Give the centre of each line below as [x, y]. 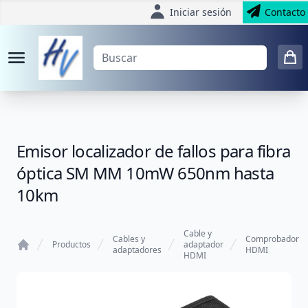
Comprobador [272, 239]
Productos [71, 244]
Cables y [129, 239]
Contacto [285, 12]
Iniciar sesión [201, 12]
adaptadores [137, 250]
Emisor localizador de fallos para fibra [154, 151]
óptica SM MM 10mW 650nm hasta [145, 173]
